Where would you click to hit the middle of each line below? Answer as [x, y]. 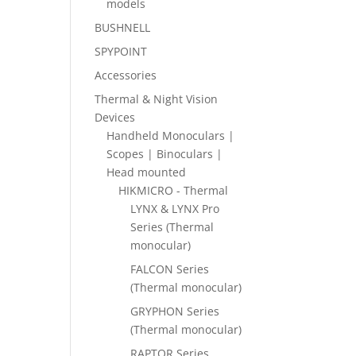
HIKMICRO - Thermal [174, 190]
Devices [115, 117]
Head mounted [147, 172]
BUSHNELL [123, 27]
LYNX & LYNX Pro [175, 209]
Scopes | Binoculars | [165, 154]
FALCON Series [170, 269]
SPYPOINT [121, 51]
